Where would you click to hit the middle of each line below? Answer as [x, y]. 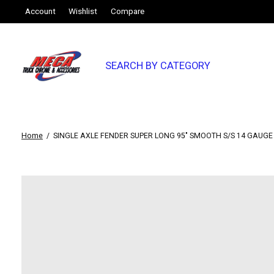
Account [41, 12]
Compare [127, 12]
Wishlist [83, 12]
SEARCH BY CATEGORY [157, 66]
